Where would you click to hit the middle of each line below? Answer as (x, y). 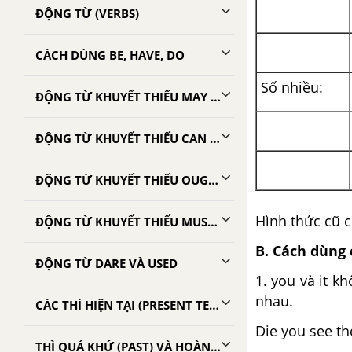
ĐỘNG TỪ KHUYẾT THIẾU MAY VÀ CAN (216, 97)
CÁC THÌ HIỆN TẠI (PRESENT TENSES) (214, 305)
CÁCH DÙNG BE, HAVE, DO (110, 55)
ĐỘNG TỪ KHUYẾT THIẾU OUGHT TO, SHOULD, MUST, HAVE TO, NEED (213, 180)
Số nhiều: (292, 87)
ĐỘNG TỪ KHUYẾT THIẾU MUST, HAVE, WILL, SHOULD (213, 222)
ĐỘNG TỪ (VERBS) (87, 13)
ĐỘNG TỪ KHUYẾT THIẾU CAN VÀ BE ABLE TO (215, 138)
